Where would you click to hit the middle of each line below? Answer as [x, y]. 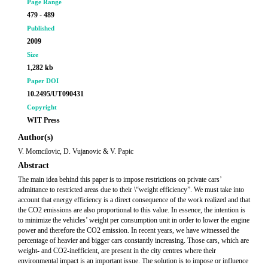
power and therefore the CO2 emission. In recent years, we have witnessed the [129, 230]
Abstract [33, 165]
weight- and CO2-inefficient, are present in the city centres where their [117, 251]
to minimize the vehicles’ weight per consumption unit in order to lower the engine [134, 220]
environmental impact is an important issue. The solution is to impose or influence [133, 261]
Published [41, 28]
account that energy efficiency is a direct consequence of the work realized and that [134, 200]
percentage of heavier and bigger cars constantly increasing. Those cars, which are [133, 240]
